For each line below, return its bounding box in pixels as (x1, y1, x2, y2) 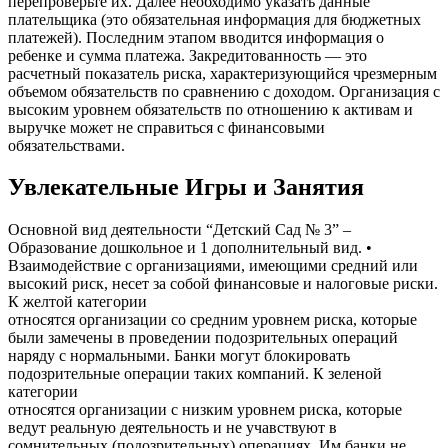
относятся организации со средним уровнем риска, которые (8, 311, 417, 329)
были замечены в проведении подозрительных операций (8, 329, 398, 347)
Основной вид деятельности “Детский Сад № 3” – (8, 221, 351, 239)
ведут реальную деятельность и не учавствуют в (8, 419, 337, 437)
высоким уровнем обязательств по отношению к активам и (8, 100, 413, 118)
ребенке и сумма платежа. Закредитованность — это (8, 46, 367, 64)
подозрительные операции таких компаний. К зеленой (8, 365, 382, 383)
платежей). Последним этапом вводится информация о (8, 28, 384, 46)
